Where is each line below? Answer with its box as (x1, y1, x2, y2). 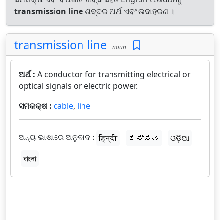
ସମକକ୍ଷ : (19, 100, 54, 111)
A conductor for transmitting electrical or (37, 69, 191, 80)
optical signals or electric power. (19, 81, 137, 91)
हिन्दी (99, 133, 117, 143)
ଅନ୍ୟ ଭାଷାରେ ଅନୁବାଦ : (19, 132, 94, 143)
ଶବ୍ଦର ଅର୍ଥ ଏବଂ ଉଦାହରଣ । (83, 6, 174, 17)
